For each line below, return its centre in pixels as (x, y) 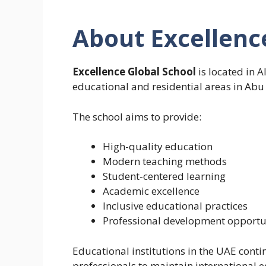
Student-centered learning (164, 176)
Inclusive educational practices (175, 206)
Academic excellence (151, 191)
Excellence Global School (134, 72)
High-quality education (158, 147)
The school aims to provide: (137, 116)
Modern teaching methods (165, 161)
